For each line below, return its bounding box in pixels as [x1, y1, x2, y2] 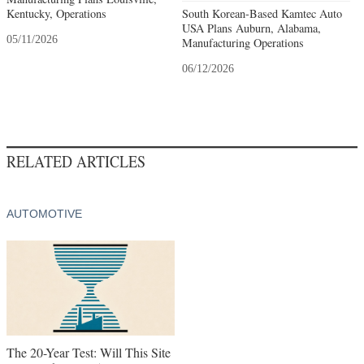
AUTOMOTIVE [6, 206, 82, 220]
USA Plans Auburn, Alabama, [181, 19, 321, 36]
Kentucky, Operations [6, 5, 106, 21]
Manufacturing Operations [181, 34, 304, 50]
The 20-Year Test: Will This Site [6, 343, 171, 361]
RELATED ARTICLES [6, 149, 145, 172]
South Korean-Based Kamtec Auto [181, 5, 342, 21]
